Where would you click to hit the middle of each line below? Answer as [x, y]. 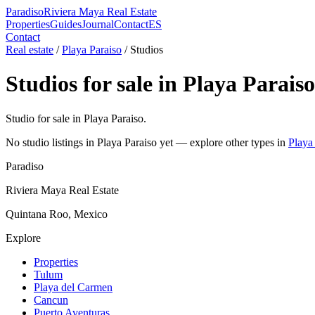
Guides [66, 24]
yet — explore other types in [221, 142]
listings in [73, 142]
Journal [98, 24]
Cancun [51, 300]
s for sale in [126, 84]
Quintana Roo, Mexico [57, 214]
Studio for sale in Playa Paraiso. [76, 118]
